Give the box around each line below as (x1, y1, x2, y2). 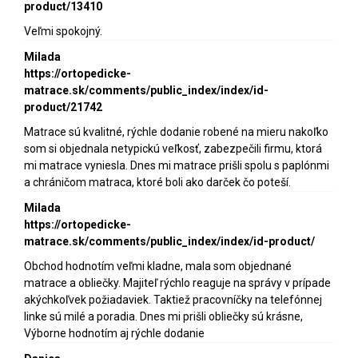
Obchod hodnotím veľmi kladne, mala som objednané (24, 260, 292, 273)
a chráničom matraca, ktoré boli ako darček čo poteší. (24, 176, 291, 189)
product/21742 (24, 101, 102, 114)
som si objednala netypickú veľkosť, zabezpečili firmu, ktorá (24, 142, 322, 156)
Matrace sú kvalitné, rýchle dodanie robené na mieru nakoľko (24, 125, 328, 139)
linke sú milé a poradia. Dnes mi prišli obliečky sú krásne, (24, 310, 303, 324)
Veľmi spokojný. (24, 25, 102, 38)
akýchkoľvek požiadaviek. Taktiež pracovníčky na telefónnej (24, 293, 322, 307)
